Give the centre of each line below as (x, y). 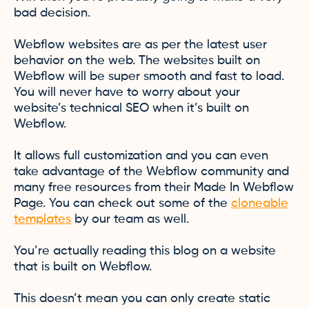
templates (42, 219)
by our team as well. (130, 219)
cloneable (260, 203)
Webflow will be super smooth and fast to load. (149, 77)
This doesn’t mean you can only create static (142, 299)
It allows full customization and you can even (141, 156)
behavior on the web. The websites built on (137, 61)
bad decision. (52, 13)
